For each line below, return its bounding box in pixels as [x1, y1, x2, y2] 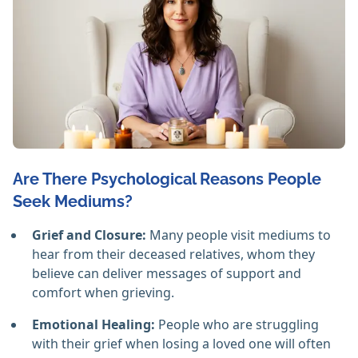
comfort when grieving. [32, 284, 174, 302]
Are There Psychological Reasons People [13, 169, 321, 189]
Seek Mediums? [13, 192, 133, 212]
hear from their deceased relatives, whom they [32, 245, 315, 264]
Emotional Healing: [32, 316, 155, 334]
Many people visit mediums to [146, 226, 331, 245]
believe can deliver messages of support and [32, 265, 301, 283]
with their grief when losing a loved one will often [32, 335, 331, 353]
